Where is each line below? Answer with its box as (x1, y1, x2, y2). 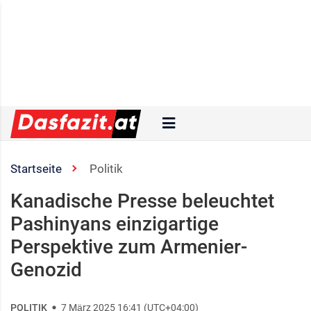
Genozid (10, 258, 82, 281)
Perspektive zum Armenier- (10, 235, 247, 258)
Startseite (10, 162, 62, 176)
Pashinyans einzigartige (10, 212, 219, 235)
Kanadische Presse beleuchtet (10, 190, 274, 212)
